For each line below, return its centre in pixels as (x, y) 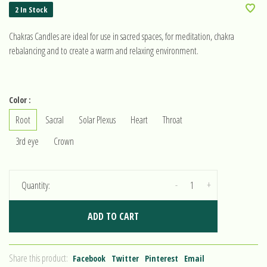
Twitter (125, 258)
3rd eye (27, 141)
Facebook (89, 258)
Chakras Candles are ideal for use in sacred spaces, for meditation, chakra (122, 36)
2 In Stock (31, 10)
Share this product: (38, 258)
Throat (173, 120)
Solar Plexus (97, 120)
